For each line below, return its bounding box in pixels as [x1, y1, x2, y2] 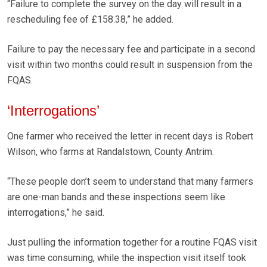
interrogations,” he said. [7, 207, 104, 219]
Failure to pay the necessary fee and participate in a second [7, 44, 255, 55]
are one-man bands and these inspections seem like [7, 191, 225, 203]
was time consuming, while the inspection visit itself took [7, 252, 246, 264]
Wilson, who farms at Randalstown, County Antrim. [7, 146, 214, 158]
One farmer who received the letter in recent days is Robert [7, 131, 253, 142]
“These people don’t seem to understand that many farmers [7, 176, 253, 188]
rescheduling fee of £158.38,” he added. [7, 14, 173, 26]
